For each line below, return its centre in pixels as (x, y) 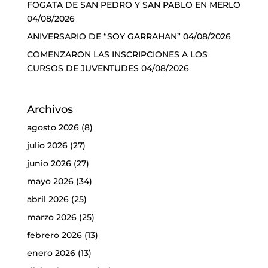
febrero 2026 (54, 235)
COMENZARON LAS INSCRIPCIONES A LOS (117, 54)
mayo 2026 (50, 182)
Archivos (50, 110)
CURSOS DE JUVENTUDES (83, 68)
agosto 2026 (53, 128)
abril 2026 (48, 200)
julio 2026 (47, 146)
